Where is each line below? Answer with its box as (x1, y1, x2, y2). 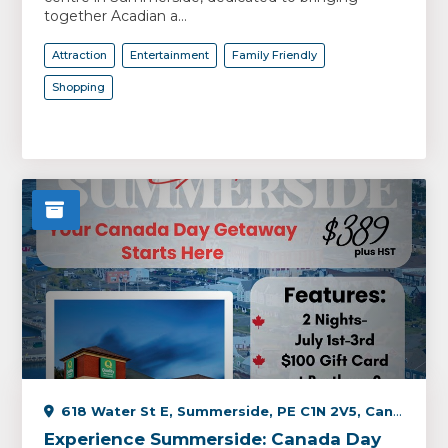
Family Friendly (232, 48, 318, 62)
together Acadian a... (44, 7, 188, 25)
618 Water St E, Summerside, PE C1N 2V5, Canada (61, 403, 394, 419)
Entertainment (130, 48, 210, 62)
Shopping (52, 80, 106, 94)
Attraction (52, 48, 108, 62)
